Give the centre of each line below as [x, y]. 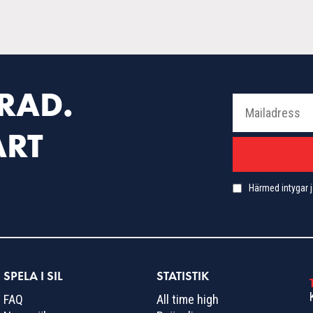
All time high [187, 299]
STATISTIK [182, 276]
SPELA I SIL [34, 276]
